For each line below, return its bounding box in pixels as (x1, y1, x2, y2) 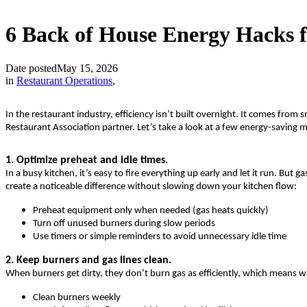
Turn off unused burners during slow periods (33, 219, 215, 230)
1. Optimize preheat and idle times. (5, 155, 168, 167)
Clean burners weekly (33, 293, 121, 304)
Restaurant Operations (16, 74, 112, 86)
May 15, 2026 (57, 62, 118, 74)
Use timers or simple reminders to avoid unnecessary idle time (33, 232, 286, 243)
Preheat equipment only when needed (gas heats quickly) (33, 206, 269, 217)
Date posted (5, 62, 57, 74)
